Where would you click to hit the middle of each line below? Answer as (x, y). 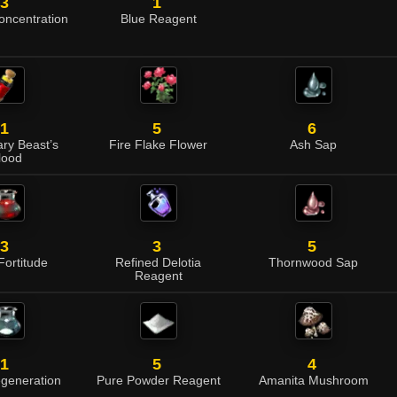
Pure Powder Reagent (158, 381)
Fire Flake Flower (158, 145)
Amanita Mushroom (313, 381)
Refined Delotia (158, 263)
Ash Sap (313, 145)
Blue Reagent (158, 19)
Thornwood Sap (313, 263)
